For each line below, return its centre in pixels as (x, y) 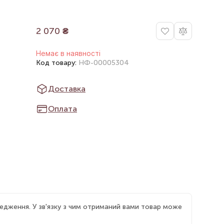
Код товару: (57, 63)
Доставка (67, 89)
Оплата (62, 109)
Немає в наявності (68, 53)
